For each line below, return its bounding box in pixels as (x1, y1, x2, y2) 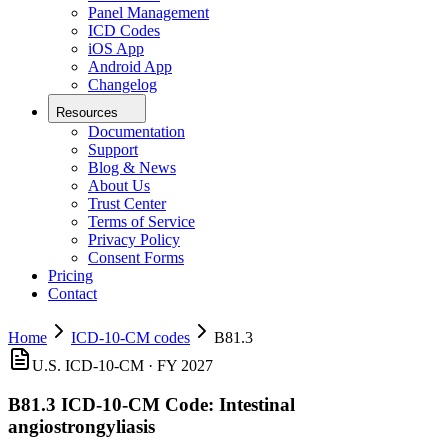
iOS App (88, 40, 144, 58)
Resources (56, 105, 118, 121)
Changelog (88, 76, 157, 94)
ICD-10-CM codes (71, 329, 190, 347)
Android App (88, 58, 172, 76)
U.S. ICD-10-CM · (32, 357, 157, 375)
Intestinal (219, 393, 295, 415)
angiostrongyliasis (8, 415, 155, 437)
